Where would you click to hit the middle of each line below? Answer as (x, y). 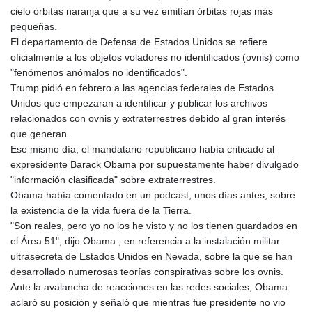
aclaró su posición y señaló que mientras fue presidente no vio (148, 303)
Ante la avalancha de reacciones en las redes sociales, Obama (149, 287)
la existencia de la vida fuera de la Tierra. (101, 211)
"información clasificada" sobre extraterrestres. (113, 180)
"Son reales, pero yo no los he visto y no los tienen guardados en (154, 226)
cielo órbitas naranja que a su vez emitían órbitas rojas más (142, 11)
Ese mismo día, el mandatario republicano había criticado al (142, 149)
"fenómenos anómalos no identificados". (99, 73)
